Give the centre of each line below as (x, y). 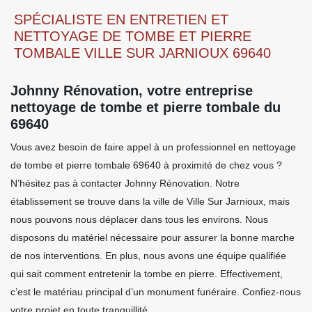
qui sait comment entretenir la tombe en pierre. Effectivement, (147, 273)
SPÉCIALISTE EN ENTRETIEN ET (121, 19)
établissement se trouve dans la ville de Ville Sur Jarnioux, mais (150, 201)
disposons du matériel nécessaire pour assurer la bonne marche (153, 237)
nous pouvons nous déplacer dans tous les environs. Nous (139, 219)
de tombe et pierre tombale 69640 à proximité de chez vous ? (146, 165)
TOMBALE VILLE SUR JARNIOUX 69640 (142, 53)
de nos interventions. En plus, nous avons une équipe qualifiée (148, 255)
